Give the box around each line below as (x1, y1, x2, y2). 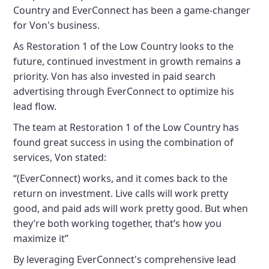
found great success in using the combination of (13, 136, 234, 149)
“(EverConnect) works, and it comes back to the (13, 172, 228, 185)
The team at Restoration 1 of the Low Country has (13, 121, 240, 134)
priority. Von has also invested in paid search (13, 70, 216, 83)
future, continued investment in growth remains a (13, 55, 241, 68)
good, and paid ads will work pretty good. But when (13, 202, 249, 215)
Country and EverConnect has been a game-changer (13, 4, 251, 17)
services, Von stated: (13, 151, 107, 164)
